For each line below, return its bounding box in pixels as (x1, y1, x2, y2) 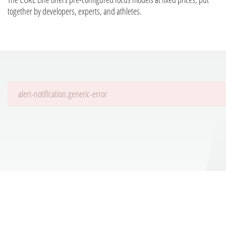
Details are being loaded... (8, 89, 85, 102)
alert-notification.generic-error (18, 87, 107, 100)
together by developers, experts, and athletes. (8, 5, 142, 17)
